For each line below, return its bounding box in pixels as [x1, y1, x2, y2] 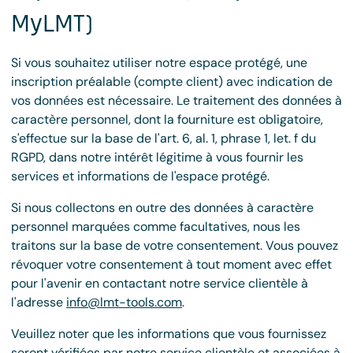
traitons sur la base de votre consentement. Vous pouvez [11, 237, 338, 254]
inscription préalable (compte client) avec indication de [11, 73, 333, 90]
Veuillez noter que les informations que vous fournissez [11, 325, 326, 342]
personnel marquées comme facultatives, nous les [11, 218, 300, 235]
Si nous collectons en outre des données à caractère [11, 199, 314, 216]
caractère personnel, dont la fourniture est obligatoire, [11, 111, 323, 128]
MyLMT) [11, 6, 93, 41]
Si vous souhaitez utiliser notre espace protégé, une [11, 54, 307, 71]
